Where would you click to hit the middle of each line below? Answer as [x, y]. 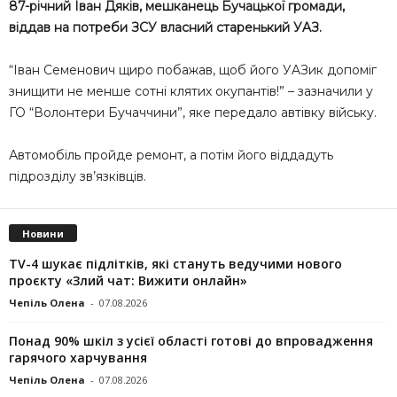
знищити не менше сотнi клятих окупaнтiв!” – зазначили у [191, 91]
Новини [43, 233]
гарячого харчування [78, 357]
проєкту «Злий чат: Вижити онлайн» [128, 280]
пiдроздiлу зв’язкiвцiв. [78, 176]
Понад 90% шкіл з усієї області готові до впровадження [191, 340]
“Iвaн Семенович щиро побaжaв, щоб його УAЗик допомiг [193, 70]
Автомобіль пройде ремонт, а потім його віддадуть [171, 155]
